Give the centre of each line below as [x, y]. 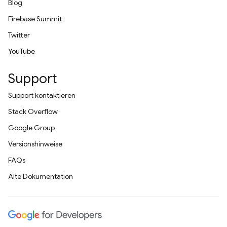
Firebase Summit [35, 19]
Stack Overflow [33, 111]
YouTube [22, 51]
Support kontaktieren [42, 95]
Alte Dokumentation [41, 176]
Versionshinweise [35, 144]
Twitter [19, 35]
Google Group [31, 128]
